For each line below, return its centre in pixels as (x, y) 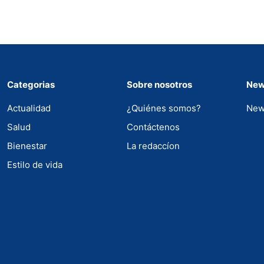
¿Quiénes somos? (164, 108)
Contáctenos (153, 127)
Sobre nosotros (159, 85)
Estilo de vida (35, 165)
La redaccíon (153, 146)
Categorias (31, 85)
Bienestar (27, 146)
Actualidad (29, 108)
